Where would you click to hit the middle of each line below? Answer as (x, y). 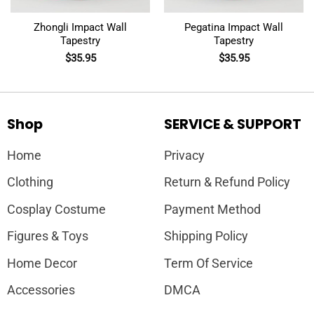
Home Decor (42, 263)
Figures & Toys (47, 237)
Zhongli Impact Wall (80, 28)
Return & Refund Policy (227, 183)
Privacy (184, 155)
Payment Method (212, 209)
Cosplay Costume (56, 209)
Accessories (41, 291)
